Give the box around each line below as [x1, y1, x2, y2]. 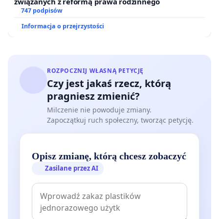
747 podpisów [21, 6, 63, 15]
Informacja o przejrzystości [22, 22, 104, 31]
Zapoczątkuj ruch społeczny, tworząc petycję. [47, 115, 194, 125]
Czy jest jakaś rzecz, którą [47, 77, 171, 90]
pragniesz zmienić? [47, 89, 140, 103]
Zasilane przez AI [45, 163, 99, 173]
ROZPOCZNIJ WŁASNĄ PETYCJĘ [47, 66, 144, 75]
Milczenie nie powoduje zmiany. [47, 105, 152, 115]
